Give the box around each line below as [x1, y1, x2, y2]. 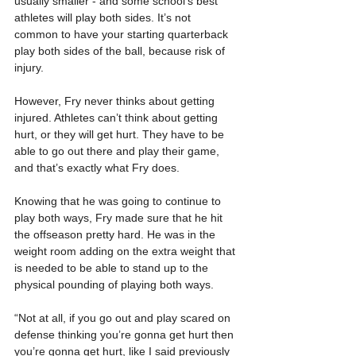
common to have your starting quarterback [14, 27, 231, 41]
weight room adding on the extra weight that [14, 244, 238, 257]
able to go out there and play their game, [14, 144, 222, 157]
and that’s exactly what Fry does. [14, 161, 180, 174]
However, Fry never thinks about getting [14, 94, 218, 107]
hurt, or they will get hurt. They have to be [14, 127, 227, 141]
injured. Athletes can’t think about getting [14, 110, 221, 124]
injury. [14, 60, 44, 74]
